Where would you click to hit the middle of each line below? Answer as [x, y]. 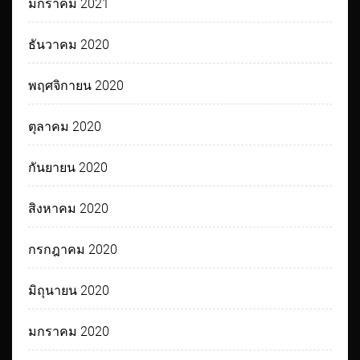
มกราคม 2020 [69, 332]
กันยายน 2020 [68, 168]
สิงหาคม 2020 [69, 209]
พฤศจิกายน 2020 [76, 86]
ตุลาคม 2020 [65, 127]
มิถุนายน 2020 [69, 291]
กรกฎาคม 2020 [73, 250]
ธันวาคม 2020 [69, 45]
